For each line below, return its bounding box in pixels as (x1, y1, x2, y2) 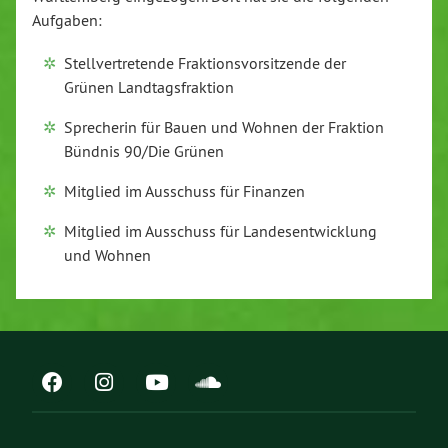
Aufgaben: (32, 9, 102, 30)
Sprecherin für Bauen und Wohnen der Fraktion (64, 116, 384, 137)
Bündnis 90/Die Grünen (64, 140, 224, 161)
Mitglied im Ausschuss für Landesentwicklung (64, 220, 377, 241)
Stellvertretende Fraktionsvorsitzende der (64, 52, 346, 73)
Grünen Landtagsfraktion (64, 76, 234, 97)
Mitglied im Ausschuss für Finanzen (64, 180, 305, 201)
